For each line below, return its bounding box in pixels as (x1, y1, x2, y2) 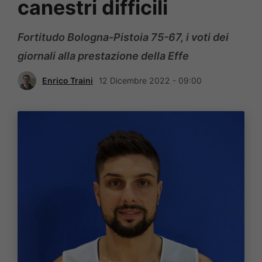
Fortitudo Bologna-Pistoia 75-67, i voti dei (18, 30, 229, 43)
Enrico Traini (42, 75, 93, 86)
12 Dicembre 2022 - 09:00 (99, 75, 202, 86)
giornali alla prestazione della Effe (18, 49, 189, 62)
